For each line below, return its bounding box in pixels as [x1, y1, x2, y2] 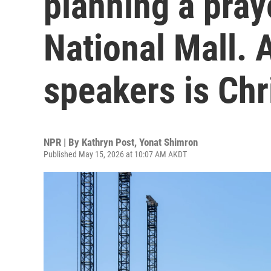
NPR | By [44, 136, 82, 148]
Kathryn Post [82, 136, 134, 148]
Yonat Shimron [139, 136, 198, 148]
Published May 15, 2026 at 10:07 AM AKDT [44, 149, 187, 159]
